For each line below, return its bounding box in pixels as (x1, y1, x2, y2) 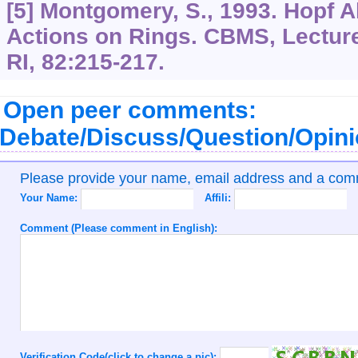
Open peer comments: (2, 97, 257, 124)
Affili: (204, 192, 234, 205)
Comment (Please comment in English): (19, 222, 217, 235)
